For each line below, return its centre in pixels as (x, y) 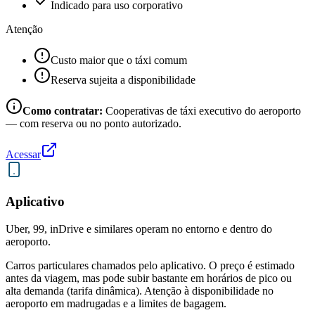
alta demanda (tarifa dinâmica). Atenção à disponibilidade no (140, 290)
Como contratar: (63, 111)
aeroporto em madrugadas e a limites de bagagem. (116, 303)
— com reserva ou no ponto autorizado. (94, 124)
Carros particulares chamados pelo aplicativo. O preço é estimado (150, 265)
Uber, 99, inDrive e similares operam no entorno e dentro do (139, 229)
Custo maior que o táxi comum (119, 60)
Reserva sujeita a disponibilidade (123, 80)
